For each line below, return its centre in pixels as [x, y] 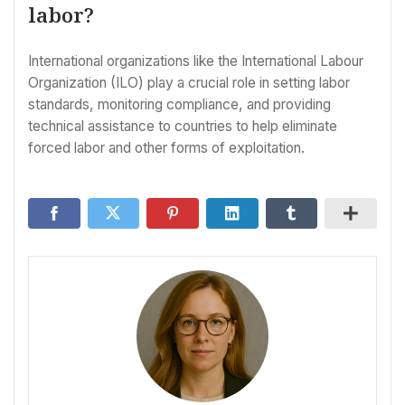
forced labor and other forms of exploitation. [166, 147]
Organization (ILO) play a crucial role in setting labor [189, 82]
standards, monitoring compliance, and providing [179, 104]
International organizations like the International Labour [196, 61]
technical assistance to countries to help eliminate [183, 126]
